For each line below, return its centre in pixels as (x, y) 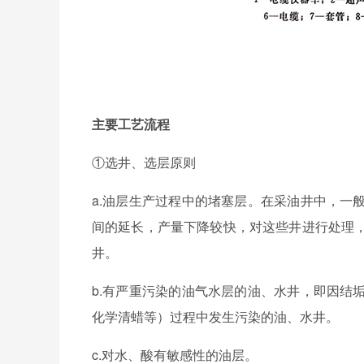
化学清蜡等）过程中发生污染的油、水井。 (215, 316)
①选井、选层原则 (144, 162)
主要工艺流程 (131, 124)
